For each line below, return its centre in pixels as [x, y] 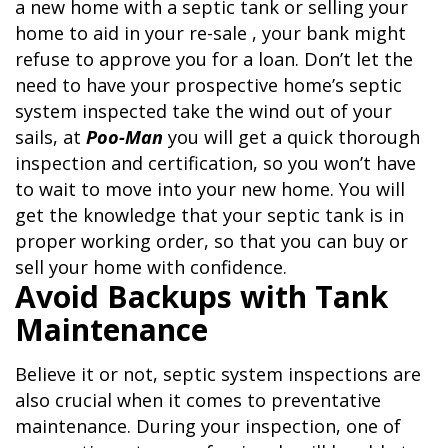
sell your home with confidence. [151, 267]
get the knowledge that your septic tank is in [209, 215]
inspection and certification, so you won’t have [215, 163]
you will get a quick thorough [291, 137]
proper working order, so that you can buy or [211, 241]
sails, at [50, 137]
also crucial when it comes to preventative [198, 400]
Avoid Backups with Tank [201, 297]
